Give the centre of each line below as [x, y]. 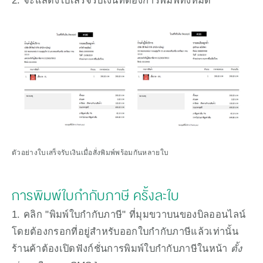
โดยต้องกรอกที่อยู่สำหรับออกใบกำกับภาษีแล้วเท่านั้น [125, 232]
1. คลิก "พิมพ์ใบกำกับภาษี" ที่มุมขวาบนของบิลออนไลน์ [129, 215]
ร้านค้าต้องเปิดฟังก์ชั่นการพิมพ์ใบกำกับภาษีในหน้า [121, 249]
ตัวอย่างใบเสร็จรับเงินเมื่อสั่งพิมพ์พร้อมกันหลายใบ [90, 153]
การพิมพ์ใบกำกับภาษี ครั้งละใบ [96, 196]
